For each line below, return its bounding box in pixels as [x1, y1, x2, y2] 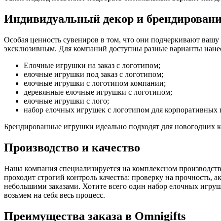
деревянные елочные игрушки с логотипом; [24, 88, 172, 97]
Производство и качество [4, 141, 140, 154]
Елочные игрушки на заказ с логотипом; [24, 61, 160, 70]
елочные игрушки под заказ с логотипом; [24, 70, 163, 79]
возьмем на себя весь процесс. [4, 191, 105, 199]
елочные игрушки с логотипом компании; [24, 79, 166, 88]
